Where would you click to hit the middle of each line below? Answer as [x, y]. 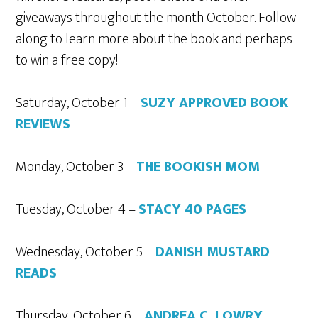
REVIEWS [43, 124]
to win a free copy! [67, 60]
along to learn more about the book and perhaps [154, 39]
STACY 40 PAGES [193, 209]
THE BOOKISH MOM [198, 167]
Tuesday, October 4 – [77, 209]
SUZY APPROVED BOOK [215, 103]
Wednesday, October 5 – [86, 252]
